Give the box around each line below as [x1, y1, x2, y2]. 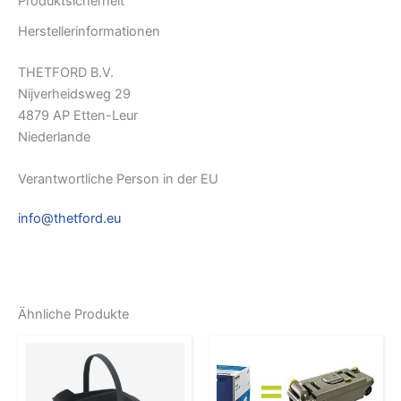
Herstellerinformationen [18, 23, 160, 40]
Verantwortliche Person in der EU [18, 171, 218, 188]
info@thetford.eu [18, 210, 121, 227]
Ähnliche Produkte [18, 306, 129, 323]
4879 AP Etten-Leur [18, 107, 138, 124]
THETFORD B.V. [18, 64, 114, 81]
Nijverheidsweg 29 [18, 86, 131, 103]
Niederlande [18, 129, 90, 146]
